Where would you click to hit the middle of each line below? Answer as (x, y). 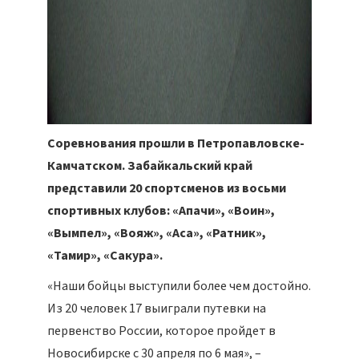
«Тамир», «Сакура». (105, 256)
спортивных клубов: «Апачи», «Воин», (161, 211)
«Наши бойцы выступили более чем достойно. (179, 286)
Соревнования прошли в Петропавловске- (176, 143)
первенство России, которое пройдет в (161, 331)
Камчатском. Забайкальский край (150, 166)
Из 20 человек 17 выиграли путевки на (157, 309)
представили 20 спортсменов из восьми (167, 188)
